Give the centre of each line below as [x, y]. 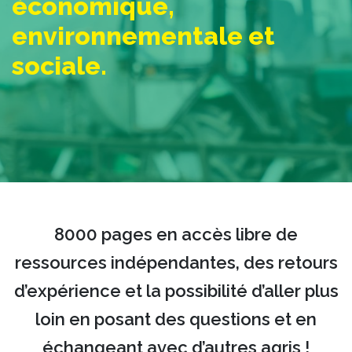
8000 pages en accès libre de [176, 234]
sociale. [59, 66]
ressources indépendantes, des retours [176, 262]
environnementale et [143, 36]
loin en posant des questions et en [176, 319]
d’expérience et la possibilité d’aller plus [176, 291]
